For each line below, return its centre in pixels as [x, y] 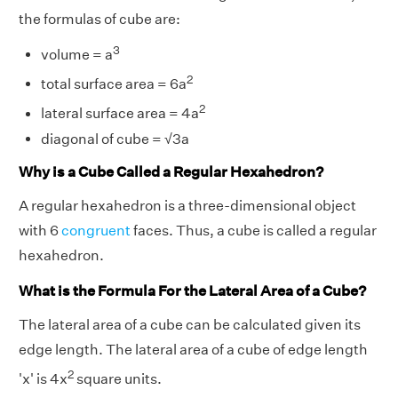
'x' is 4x [43, 379]
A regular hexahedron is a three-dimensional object [187, 206]
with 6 [40, 231]
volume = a [77, 55]
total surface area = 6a [114, 84]
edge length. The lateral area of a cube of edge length [193, 349]
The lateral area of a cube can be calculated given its [190, 324]
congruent [96, 231]
